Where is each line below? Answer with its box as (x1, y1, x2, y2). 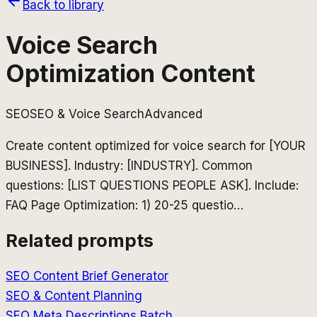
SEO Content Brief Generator (6, 268, 168, 283)
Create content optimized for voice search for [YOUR (6, 138, 306, 153)
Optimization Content (6, 58, 255, 88)
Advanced (144, 106, 202, 121)
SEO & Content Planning (6, 288, 142, 303)
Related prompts (6, 229, 154, 251)
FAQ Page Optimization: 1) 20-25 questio (6, 197, 234, 212)
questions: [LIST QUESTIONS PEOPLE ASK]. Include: (6, 178, 299, 192)
